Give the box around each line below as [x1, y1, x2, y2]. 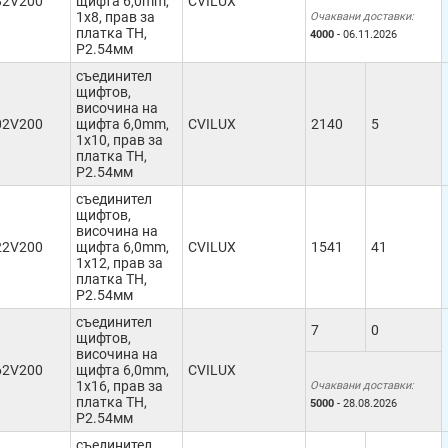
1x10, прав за [76, 132, 163, 148]
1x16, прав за [76, 378, 163, 394]
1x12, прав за [76, 255, 163, 271]
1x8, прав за [76, 9, 155, 25]
